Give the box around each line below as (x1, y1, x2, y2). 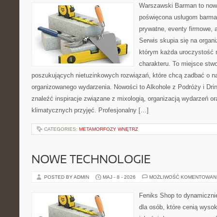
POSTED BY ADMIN (44, 174, 91, 180)
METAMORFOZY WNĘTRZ (79, 126, 138, 132)
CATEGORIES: (44, 126, 79, 132)
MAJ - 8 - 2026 (103, 174, 136, 180)
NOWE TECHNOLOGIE (31, 155, 151, 166)
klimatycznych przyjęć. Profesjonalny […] (31, 107, 149, 114)
